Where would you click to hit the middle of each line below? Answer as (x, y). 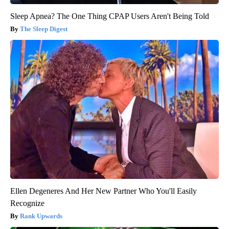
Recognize (27, 203)
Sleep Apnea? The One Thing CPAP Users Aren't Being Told (110, 16)
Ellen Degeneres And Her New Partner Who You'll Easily (104, 191)
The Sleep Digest (44, 29)
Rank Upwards (41, 216)
